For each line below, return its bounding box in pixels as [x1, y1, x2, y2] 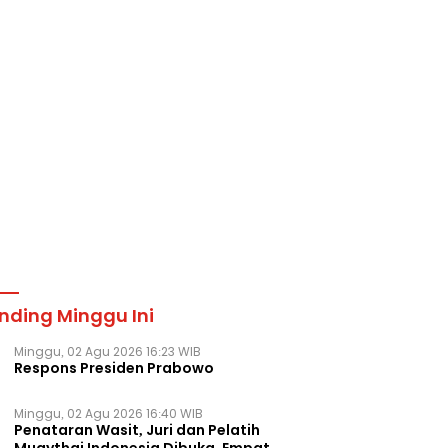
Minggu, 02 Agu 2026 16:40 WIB [14, 405, 204, 422]
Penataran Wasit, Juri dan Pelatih [14, 420, 261, 440]
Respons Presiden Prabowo [14, 358, 215, 378]
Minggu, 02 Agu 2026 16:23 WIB [14, 343, 202, 360]
